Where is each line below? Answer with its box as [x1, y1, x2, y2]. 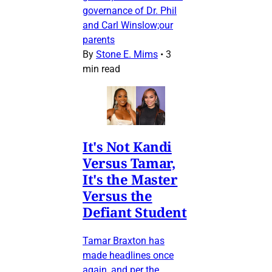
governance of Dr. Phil [83, 5, 177, 17]
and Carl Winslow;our [83, 19, 173, 32]
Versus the [83, 186, 152, 205]
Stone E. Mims [96, 49, 158, 61]
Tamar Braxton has [83, 235, 165, 247]
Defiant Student [83, 203, 187, 222]
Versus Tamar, [83, 154, 175, 172]
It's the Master [83, 170, 178, 189]
